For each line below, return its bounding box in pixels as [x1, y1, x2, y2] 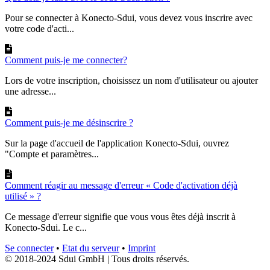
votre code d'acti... [5, 24, 74, 34]
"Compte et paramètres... [5, 149, 99, 160]
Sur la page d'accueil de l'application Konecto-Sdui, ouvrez [5, 138, 229, 149]
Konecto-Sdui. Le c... [5, 222, 87, 233]
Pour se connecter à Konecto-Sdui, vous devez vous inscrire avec [5, 13, 253, 24]
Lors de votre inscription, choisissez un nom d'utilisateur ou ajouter [5, 75, 258, 86]
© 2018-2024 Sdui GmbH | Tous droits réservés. [5, 254, 189, 265]
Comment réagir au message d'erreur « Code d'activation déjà [5, 180, 237, 191]
